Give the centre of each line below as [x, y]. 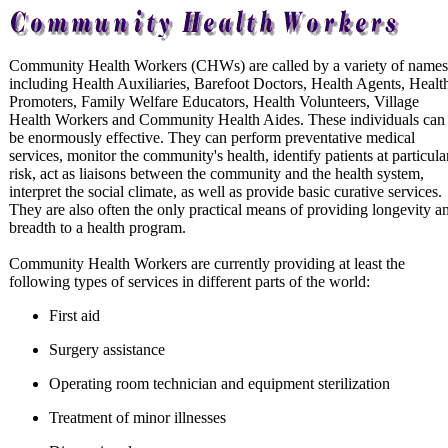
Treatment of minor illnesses [137, 417]
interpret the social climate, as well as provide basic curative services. [225, 191]
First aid [74, 315]
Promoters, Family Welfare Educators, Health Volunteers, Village [214, 101]
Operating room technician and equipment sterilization [219, 383]
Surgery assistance [107, 349]
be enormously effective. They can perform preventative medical [212, 137]
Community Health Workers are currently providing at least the [207, 263]
